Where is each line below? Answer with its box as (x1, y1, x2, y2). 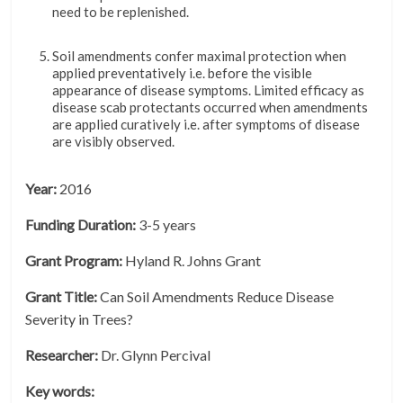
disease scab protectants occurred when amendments (52, 99, 369, 116)
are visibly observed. (52, 133, 178, 150)
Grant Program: (25, 252, 123, 270)
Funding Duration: (25, 216, 137, 234)
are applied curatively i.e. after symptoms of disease (52, 116, 361, 133)
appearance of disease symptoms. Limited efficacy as (52, 82, 365, 99)
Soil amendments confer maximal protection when (52, 48, 347, 65)
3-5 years (136, 216, 197, 234)
